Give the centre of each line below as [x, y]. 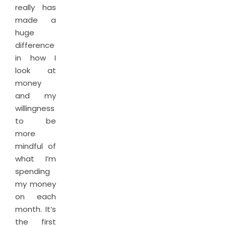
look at [36, 70]
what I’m [36, 159]
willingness [35, 108]
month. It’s [36, 209]
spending [33, 171]
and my [36, 96]
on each [36, 196]
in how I [36, 58]
